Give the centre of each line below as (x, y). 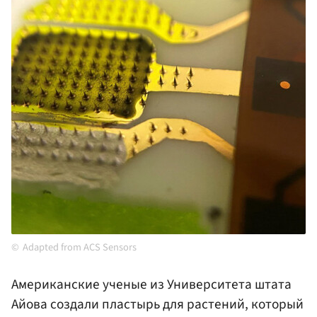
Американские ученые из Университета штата (151, 285)
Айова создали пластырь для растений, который (157, 305)
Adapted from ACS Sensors (80, 248)
